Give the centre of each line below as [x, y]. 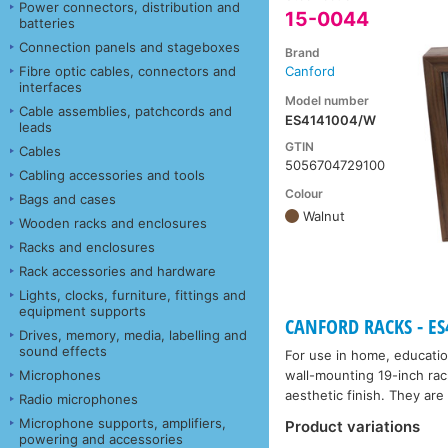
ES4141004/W [331, 119]
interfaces [50, 86]
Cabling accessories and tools [112, 174]
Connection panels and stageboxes [129, 46]
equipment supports [82, 310]
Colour [304, 194]
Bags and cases [67, 198]
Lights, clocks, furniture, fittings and [132, 294]
